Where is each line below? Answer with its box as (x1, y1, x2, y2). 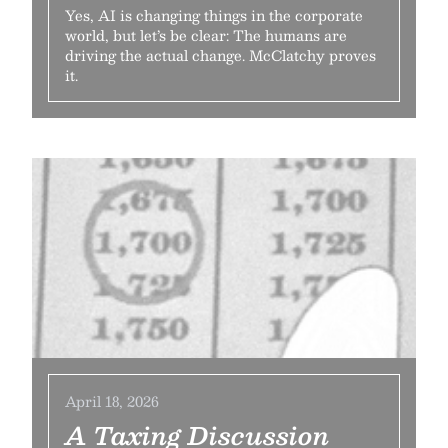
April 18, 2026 (65, 389, 159, 413)
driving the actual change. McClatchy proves (65, 43, 376, 67)
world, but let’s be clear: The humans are (65, 23, 347, 47)
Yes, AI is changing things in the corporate (65, 3, 363, 27)
